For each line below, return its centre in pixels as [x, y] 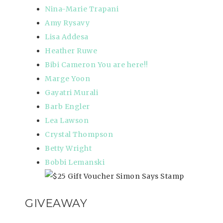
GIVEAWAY [58, 204]
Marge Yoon [67, 79]
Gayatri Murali [71, 93]
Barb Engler [67, 107]
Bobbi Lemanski [75, 163]
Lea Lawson [67, 121]
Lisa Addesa [67, 37]
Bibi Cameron [70, 65]
